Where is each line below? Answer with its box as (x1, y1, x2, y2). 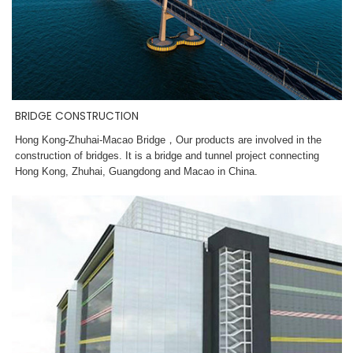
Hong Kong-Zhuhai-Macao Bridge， (15, 133, 176, 146)
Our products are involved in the (176, 133, 322, 146)
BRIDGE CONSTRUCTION (15, 108, 139, 124)
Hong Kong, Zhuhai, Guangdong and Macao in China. (15, 165, 262, 177)
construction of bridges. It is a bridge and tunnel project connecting (15, 149, 320, 162)
